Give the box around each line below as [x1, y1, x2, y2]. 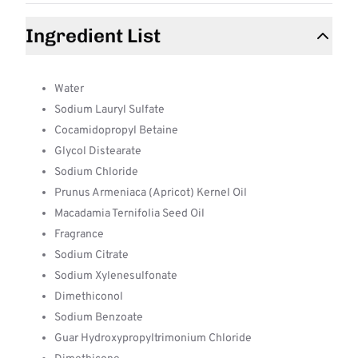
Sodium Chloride [54, 165, 138, 179]
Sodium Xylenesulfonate [54, 269, 177, 283]
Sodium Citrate [54, 249, 129, 262]
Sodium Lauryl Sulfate [54, 103, 165, 117]
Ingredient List [26, 24, 161, 47]
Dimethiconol [54, 290, 123, 304]
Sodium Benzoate [54, 311, 143, 324]
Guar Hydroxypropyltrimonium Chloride [54, 332, 252, 345]
